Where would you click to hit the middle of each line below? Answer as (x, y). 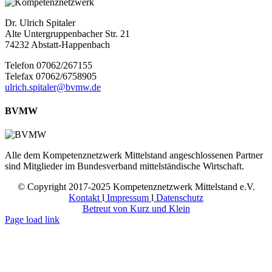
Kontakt (85, 198)
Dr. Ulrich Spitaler (40, 22)
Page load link (32, 220)
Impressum (128, 198)
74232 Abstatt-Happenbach (57, 44)
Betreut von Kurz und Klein (136, 209)
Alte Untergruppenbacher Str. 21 (67, 33)
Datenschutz (178, 198)
